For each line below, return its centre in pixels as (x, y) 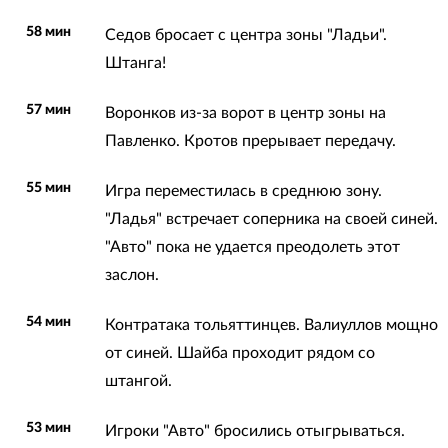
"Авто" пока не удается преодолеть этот (252, 246)
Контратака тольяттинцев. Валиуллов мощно (271, 324)
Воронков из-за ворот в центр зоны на (245, 112)
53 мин (49, 427)
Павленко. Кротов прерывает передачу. (250, 140)
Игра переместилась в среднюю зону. (243, 190)
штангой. (138, 380)
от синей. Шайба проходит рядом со (239, 352)
